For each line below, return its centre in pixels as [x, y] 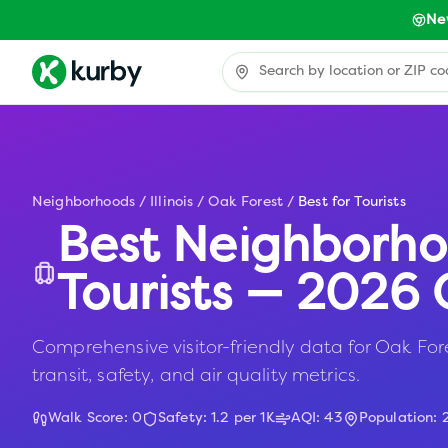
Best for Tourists [352, 202]
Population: [400, 418]
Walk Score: [90, 418]
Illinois [172, 202]
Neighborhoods [83, 202]
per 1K [252, 418]
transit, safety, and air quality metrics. [196, 374]
